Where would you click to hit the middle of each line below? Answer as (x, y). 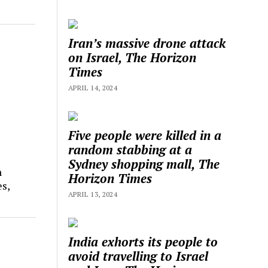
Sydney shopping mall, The (144, 164)
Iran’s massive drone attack (147, 43)
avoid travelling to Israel (138, 256)
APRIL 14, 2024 (93, 87)
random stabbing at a (130, 149)
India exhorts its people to (143, 241)
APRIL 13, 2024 (93, 194)
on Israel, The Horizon (133, 57)
